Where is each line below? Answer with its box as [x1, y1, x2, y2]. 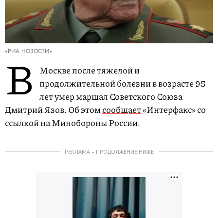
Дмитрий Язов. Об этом [5, 103, 102, 116]
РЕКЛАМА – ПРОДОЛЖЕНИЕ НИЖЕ [64, 148, 154, 156]
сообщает [102, 103, 141, 116]
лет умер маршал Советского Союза [39, 90, 182, 103]
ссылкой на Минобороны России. [5, 116, 140, 129]
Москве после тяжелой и [39, 64, 140, 77]
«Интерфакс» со [141, 103, 206, 116]
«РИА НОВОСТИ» [5, 47, 52, 56]
